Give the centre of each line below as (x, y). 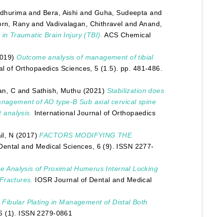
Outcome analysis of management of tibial (85, 57)
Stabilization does (136, 91)
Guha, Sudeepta (121, 13)
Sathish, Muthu (57, 91)
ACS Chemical (127, 35)
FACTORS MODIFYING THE (86, 135)
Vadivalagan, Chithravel (85, 24)
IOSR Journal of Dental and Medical (92, 180)
